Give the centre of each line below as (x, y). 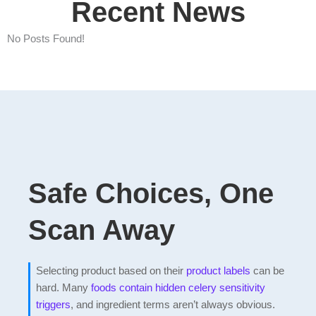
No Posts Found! (46, 38)
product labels (218, 270)
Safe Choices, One (151, 193)
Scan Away (102, 230)
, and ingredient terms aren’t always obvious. (173, 304)
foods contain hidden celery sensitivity (178, 287)
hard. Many (63, 287)
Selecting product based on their (111, 270)
